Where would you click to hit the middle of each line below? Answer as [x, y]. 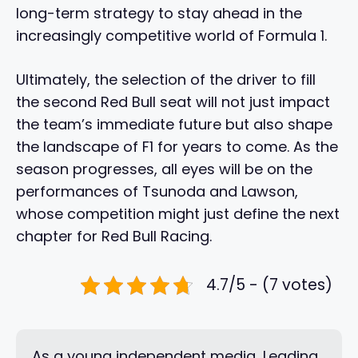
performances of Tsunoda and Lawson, [157, 191]
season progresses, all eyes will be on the [164, 169]
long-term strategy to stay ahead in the [159, 13]
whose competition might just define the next [178, 213]
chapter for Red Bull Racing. [114, 236]
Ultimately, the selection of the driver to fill [166, 79]
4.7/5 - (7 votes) [269, 284]
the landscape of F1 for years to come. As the [177, 146]
